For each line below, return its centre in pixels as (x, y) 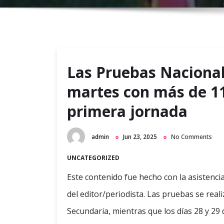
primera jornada (127, 111)
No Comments (191, 137)
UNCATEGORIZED (93, 158)
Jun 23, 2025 (140, 137)
